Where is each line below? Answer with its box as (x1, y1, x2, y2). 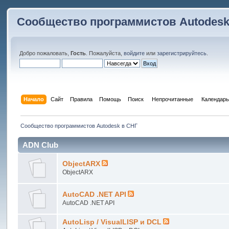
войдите (124, 50, 145, 56)
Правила (70, 96, 93, 102)
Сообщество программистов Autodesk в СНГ (20, 122, 138, 129)
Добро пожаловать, (19, 50, 71, 56)
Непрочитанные (150, 96, 195, 102)
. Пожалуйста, (86, 50, 124, 56)
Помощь (99, 96, 121, 102)
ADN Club (22, 140, 59, 149)
